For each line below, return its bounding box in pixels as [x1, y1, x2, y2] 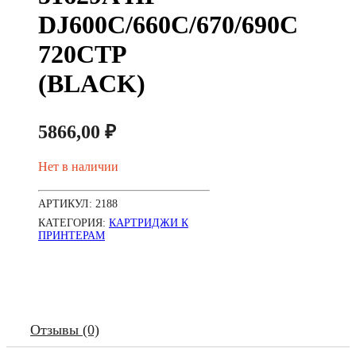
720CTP [38, 40, 126, 68]
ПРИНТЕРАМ [38, 230, 105, 242]
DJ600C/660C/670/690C [38, 10, 298, 39]
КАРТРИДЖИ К [109, 217, 188, 229]
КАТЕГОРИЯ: [38, 217, 109, 229]
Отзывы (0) [30, 322, 99, 338]
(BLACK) [38, 69, 145, 98]
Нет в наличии [38, 160, 118, 173]
